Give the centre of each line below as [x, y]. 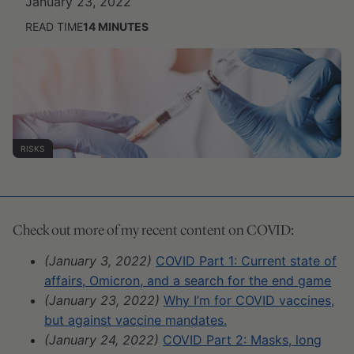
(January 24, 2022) [102, 339]
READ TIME [54, 26]
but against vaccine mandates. [136, 320]
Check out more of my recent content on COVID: [153, 230]
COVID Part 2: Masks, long [242, 339]
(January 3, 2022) [98, 260]
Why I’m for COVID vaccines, [249, 300]
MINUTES [123, 26]
